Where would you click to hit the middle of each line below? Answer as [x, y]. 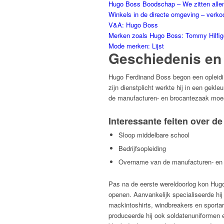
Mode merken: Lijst [136, 46]
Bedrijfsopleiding [142, 148]
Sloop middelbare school [154, 135]
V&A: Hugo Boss [133, 25]
